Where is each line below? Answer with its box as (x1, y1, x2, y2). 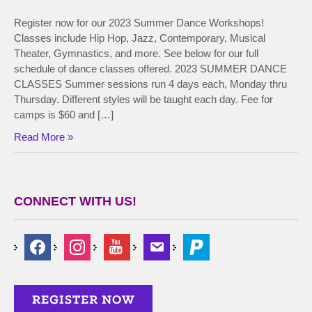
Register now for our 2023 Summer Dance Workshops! (14, 17, 264, 29)
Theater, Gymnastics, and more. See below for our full (14, 47, 258, 59)
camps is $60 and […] (14, 109, 114, 120)
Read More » (14, 131, 73, 143)
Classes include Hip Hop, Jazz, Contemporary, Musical (14, 32, 265, 44)
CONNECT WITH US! (14, 194, 136, 208)
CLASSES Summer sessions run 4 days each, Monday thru (14, 78, 287, 90)
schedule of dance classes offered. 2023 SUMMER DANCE (14, 63, 287, 75)
